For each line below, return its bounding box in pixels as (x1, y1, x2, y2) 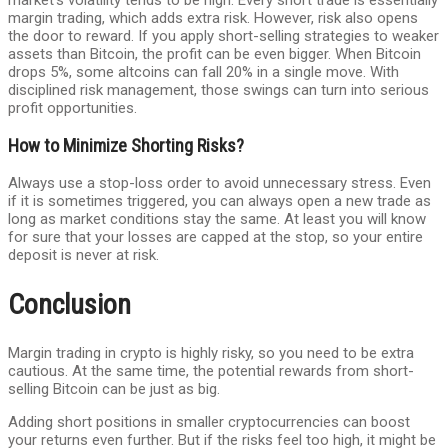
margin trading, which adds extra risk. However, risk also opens (8, 9, 418, 28)
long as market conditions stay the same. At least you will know (8, 210, 426, 229)
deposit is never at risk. (8, 246, 159, 265)
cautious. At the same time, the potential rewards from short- (8, 361, 414, 380)
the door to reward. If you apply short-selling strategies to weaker (8, 27, 439, 46)
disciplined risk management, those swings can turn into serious (8, 81, 429, 100)
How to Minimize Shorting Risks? (8, 135, 244, 157)
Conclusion (8, 287, 131, 321)
